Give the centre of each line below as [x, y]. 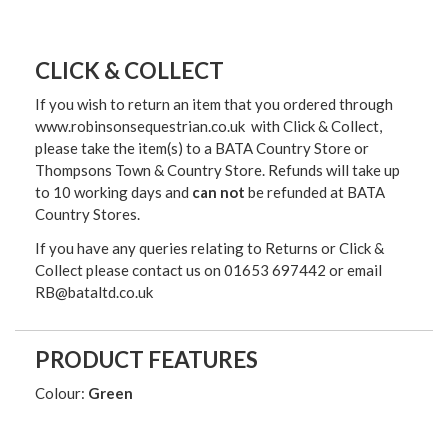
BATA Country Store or [292, 148]
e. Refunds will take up [327, 170]
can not [218, 192]
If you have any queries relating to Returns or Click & [209, 248]
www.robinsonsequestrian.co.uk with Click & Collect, [208, 126]
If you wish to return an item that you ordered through [214, 104]
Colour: [61, 393]
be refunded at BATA [315, 192]
